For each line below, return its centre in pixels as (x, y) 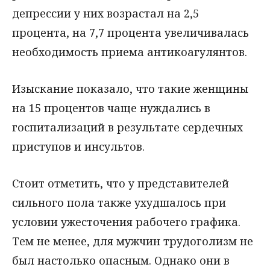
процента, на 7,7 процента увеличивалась (130, 32)
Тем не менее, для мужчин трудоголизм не (133, 241)
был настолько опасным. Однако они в (121, 260)
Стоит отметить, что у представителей (121, 183)
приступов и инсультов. (78, 146)
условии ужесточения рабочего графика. (126, 221)
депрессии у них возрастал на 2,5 (105, 13)
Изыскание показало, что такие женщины (130, 88)
